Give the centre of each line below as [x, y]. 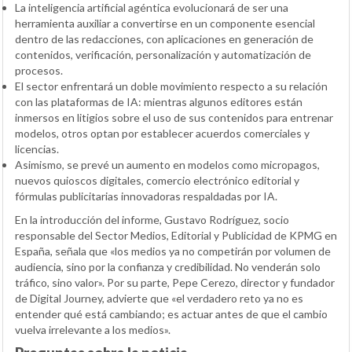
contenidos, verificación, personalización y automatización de [163, 54]
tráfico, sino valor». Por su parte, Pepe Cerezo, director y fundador [175, 282]
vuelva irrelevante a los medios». [93, 329]
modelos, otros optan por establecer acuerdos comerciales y [162, 133]
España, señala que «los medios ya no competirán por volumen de [173, 251]
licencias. [37, 148]
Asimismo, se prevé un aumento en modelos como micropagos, [167, 164]
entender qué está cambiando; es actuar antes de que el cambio [171, 313]
